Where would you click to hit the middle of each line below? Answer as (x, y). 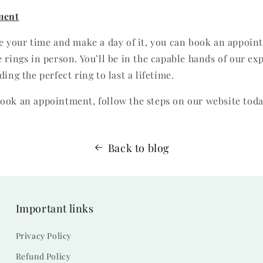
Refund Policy (43, 256)
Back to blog (139, 148)
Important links (55, 208)
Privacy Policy (44, 236)
